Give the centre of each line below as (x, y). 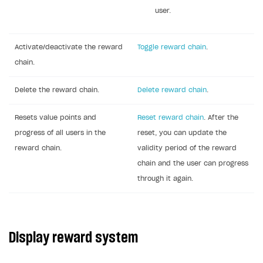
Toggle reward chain (172, 47)
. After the (221, 117)
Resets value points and (55, 117)
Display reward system (73, 237)
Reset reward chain (171, 117)
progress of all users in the (60, 133)
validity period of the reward (187, 148)
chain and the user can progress (193, 163)
